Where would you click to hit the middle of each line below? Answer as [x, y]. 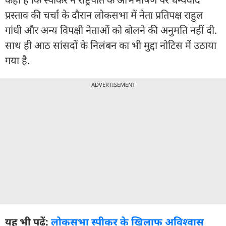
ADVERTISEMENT [113, 84]
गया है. [17, 60]
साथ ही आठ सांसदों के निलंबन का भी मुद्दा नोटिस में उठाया [111, 45]
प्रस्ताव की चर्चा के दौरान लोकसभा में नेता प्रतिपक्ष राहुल [104, 15]
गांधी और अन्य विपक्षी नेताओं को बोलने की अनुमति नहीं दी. [111, 30]
